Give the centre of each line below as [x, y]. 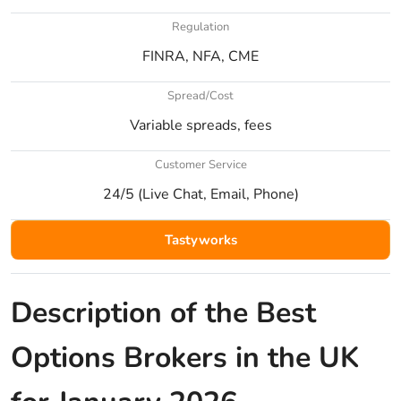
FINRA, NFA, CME [200, 56]
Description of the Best [163, 312]
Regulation [200, 26]
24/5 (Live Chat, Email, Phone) [200, 194]
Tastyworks [200, 239]
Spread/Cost [200, 95]
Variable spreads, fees [200, 125]
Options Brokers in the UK [185, 357]
